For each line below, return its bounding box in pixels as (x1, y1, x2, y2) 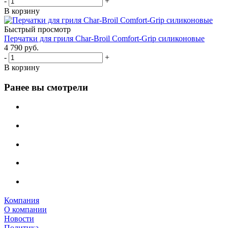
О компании (4, 205, 47, 214)
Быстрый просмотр (4, 24, 71, 34)
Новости (4, 214, 34, 223)
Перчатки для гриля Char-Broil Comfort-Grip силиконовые (4, 34, 205, 43)
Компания (4, 195, 39, 205)
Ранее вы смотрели (4, 81, 88, 93)
